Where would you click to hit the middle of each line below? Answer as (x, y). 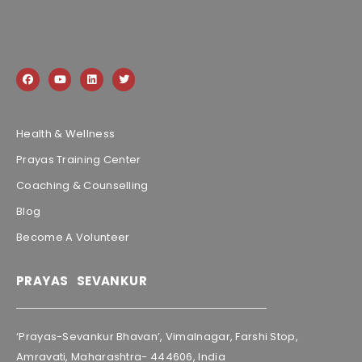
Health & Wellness (66, 133)
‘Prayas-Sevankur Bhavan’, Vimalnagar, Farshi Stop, (157, 337)
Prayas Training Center (79, 159)
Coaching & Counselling (82, 185)
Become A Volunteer (73, 237)
